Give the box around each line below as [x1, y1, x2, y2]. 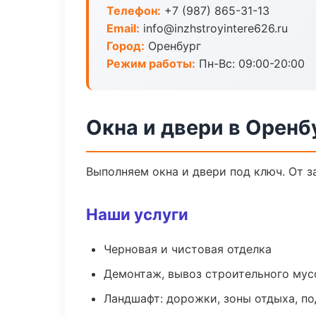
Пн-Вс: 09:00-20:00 [195, 56, 305, 71]
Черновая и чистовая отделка [104, 242, 272, 256]
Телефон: [107, 4, 161, 18]
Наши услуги [86, 205, 188, 224]
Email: [107, 21, 140, 35]
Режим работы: [107, 56, 195, 71]
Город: [107, 39, 145, 53]
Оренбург [145, 39, 201, 53]
